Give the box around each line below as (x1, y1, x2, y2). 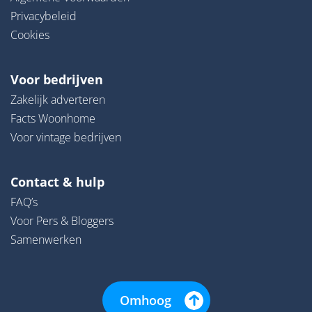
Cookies (10, 27, 49, 42)
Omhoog (120, 292, 171, 309)
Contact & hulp (10, 173, 104, 190)
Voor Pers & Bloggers (10, 213, 114, 228)
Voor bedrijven (10, 71, 103, 88)
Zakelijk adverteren (10, 92, 105, 107)
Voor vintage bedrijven (10, 130, 121, 145)
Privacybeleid (10, 8, 77, 24)
